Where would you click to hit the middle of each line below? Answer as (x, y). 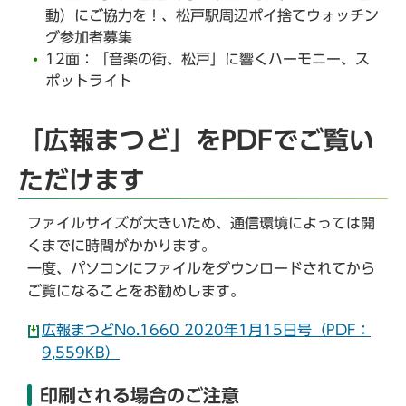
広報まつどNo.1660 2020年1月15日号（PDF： (206, 329)
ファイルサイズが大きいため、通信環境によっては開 (201, 222)
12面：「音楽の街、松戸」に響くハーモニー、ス (208, 59)
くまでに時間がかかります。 (121, 245)
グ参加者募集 (89, 38)
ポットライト (89, 81)
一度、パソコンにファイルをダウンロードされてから (201, 268)
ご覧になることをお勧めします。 (136, 290)
